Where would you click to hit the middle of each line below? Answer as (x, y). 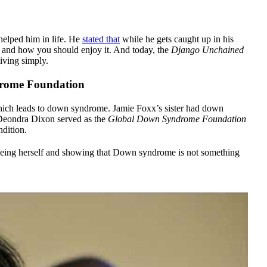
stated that (101, 39)
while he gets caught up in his (177, 39)
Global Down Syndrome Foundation (177, 119)
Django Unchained (207, 50)
